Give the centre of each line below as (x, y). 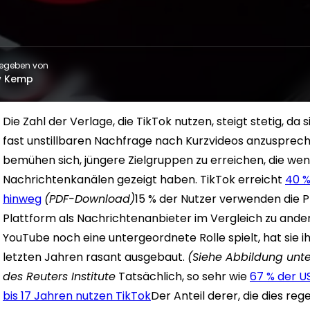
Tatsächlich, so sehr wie (183, 276)
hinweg (22, 199)
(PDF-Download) (90, 199)
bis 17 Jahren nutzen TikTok (77, 296)
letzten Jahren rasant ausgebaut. (95, 257)
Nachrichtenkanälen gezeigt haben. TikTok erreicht (144, 180)
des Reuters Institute (59, 276)
